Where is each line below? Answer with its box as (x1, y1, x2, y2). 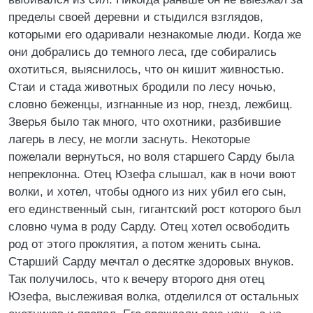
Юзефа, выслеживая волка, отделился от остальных (8, 290, 299, 303)
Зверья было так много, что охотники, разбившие (8, 115, 281, 129)
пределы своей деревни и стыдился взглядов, (8, 10, 263, 24)
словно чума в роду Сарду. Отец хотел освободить (8, 220, 290, 233)
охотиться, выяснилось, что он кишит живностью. (8, 63, 284, 76)
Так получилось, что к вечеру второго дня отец (8, 272, 265, 286)
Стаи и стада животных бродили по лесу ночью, (8, 80, 276, 94)
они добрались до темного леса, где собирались (8, 45, 277, 59)
